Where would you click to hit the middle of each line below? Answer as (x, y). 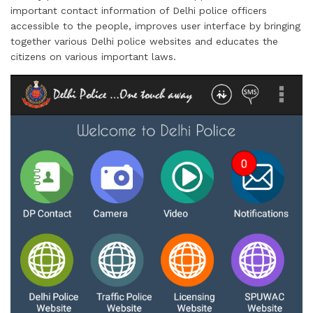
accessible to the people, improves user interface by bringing (155, 26)
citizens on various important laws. (93, 57)
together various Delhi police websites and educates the (144, 41)
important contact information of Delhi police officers (139, 10)
